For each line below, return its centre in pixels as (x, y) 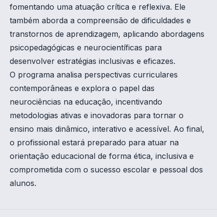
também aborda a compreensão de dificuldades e (100, 21)
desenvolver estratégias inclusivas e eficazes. (93, 61)
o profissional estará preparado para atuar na (94, 143)
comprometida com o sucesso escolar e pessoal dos (106, 170)
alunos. (23, 183)
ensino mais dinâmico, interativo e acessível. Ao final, (107, 129)
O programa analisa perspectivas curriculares (94, 75)
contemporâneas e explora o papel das (82, 88)
